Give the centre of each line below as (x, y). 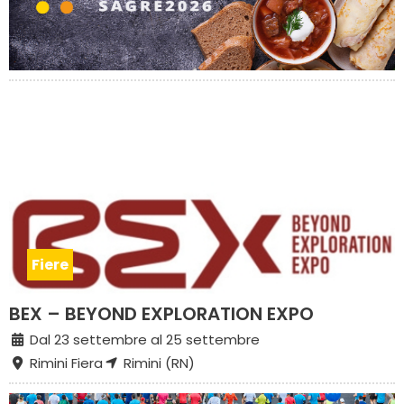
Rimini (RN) (157, 363)
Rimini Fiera (64, 363)
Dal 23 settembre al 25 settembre (142, 339)
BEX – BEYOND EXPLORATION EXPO (161, 313)
